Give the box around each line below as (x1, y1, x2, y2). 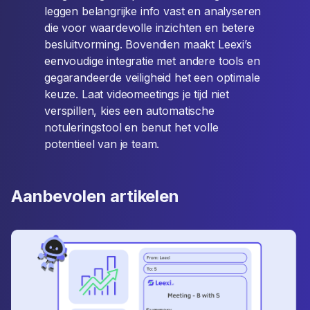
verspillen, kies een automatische (44, 104, 215, 118)
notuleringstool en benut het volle (44, 120, 219, 134)
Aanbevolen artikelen (11, 186, 179, 206)
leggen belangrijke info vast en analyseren (44, 4, 262, 18)
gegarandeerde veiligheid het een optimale (44, 71, 260, 84)
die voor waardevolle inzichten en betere (44, 21, 255, 35)
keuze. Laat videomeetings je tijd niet (44, 87, 229, 101)
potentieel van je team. (44, 137, 160, 151)
